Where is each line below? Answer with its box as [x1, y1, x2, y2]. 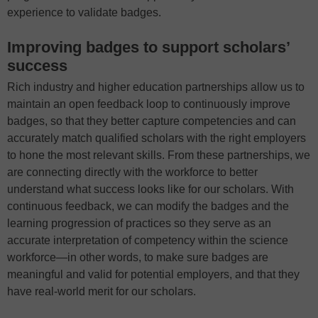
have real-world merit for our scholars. [7, 285, 196, 297]
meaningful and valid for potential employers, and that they [7, 268, 300, 280]
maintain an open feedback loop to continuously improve [7, 98, 290, 110]
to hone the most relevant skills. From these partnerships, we [7, 149, 310, 161]
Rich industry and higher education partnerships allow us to [7, 81, 305, 93]
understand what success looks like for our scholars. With [7, 183, 294, 195]
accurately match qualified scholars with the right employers [7, 132, 306, 144]
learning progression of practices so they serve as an [7, 217, 271, 229]
